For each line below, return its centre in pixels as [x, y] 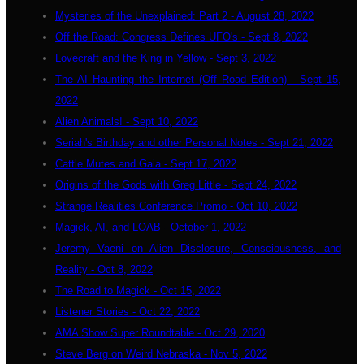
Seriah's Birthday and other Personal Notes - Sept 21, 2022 [194, 143]
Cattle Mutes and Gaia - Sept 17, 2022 [146, 164]
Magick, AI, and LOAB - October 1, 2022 [151, 227]
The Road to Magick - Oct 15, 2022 [138, 290]
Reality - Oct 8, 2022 [104, 269]
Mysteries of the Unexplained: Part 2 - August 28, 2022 [184, 16]
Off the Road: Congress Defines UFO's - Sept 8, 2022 [182, 37]
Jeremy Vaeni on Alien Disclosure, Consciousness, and [198, 248]
